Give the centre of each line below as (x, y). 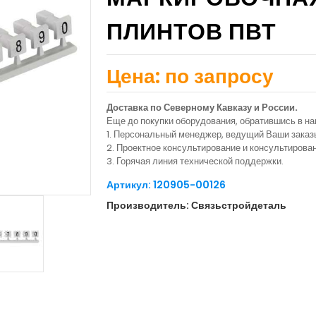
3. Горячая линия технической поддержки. (195, 161)
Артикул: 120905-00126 (166, 185)
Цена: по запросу (190, 77)
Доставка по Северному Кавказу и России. (202, 108)
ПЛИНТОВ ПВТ (192, 31)
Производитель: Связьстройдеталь (196, 205)
